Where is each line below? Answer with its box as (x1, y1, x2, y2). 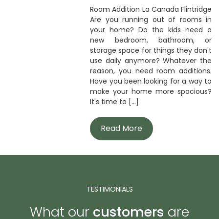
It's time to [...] (90, 97, 139, 107)
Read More (101, 123, 143, 134)
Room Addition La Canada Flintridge (90, 4, 212, 14)
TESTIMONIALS (86, 184, 133, 194)
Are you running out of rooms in (90, 15, 212, 24)
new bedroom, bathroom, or (90, 35, 212, 45)
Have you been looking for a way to (90, 76, 212, 86)
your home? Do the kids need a (90, 25, 212, 35)
